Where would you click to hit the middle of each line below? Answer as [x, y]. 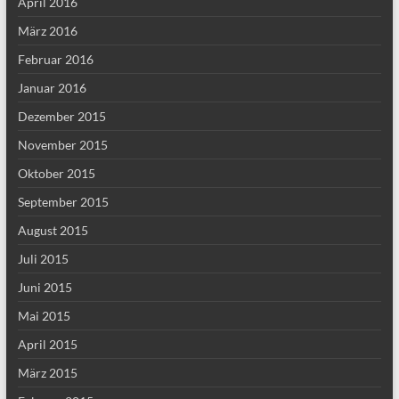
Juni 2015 [45, 287]
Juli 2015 [43, 259]
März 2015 [47, 373]
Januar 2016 [52, 88]
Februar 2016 [55, 59]
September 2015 [63, 202]
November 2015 [62, 145]
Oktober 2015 [56, 173]
